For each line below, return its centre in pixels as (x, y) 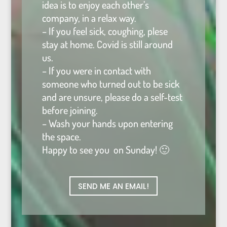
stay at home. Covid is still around (107, 44)
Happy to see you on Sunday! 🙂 (105, 150)
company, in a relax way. (89, 18)
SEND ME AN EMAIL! (113, 186)
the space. (61, 137)
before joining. (70, 110)
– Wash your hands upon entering (107, 123)
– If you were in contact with (96, 71)
